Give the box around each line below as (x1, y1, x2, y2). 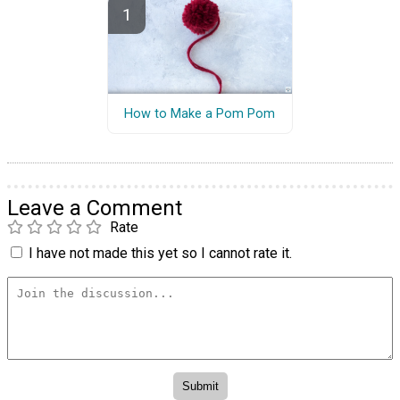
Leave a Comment (7, 195, 182, 221)
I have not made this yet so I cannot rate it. (29, 244, 292, 262)
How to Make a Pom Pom (124, 105, 276, 121)
